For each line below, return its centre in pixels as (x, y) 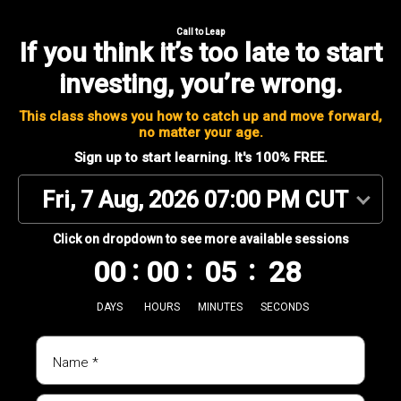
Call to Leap (200, 32)
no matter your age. (200, 132)
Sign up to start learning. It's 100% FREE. (200, 158)
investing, (119, 84)
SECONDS (285, 307)
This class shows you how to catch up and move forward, (200, 116)
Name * (76, 363)
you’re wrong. (261, 84)
